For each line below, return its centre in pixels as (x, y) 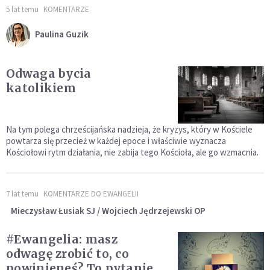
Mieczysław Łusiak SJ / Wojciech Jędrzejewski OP (108, 211)
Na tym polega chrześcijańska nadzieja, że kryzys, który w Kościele (129, 130)
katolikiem (41, 88)
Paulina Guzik (62, 34)
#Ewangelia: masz (62, 240)
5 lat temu (22, 10)
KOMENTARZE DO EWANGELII (91, 194)
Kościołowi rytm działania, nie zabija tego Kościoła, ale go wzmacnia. (132, 152)
